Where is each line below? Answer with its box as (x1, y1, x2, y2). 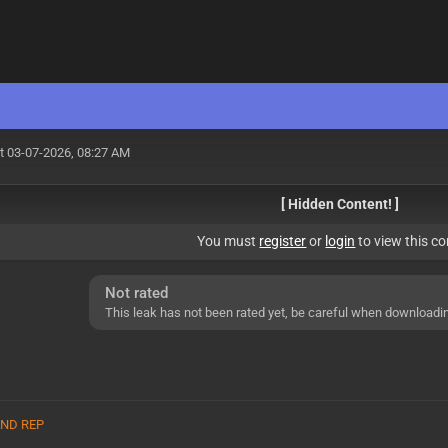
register (259, 233, 307, 249)
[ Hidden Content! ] (281, 196, 400, 212)
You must (197, 233, 260, 249)
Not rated (104, 284, 168, 302)
